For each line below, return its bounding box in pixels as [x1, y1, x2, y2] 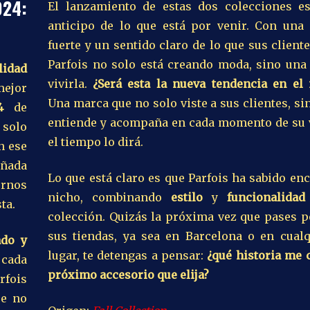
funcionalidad [227, 190, 305, 204]
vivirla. [48, 76, 93, 91]
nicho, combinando [48, 190, 171, 204]
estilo [171, 190, 203, 204]
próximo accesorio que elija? [48, 267, 209, 282]
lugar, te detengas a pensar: [48, 248, 207, 262]
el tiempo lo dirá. [48, 134, 143, 149]
